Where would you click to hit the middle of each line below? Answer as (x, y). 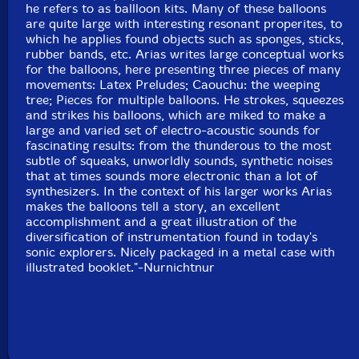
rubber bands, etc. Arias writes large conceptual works (185, 54)
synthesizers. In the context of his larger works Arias (179, 192)
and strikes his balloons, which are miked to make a (176, 115)
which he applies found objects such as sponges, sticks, (185, 39)
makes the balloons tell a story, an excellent (153, 207)
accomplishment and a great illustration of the (161, 222)
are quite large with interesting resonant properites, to (184, 24)
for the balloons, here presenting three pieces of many (184, 70)
